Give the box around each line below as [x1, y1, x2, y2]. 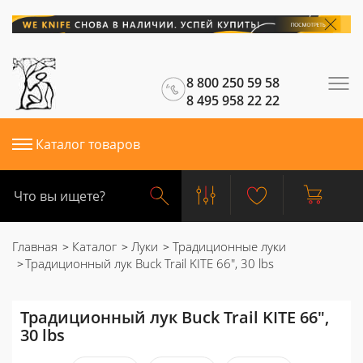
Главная [12, 238, 58, 254]
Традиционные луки [169, 238, 286, 254]
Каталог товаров [36, 135, 140, 153]
